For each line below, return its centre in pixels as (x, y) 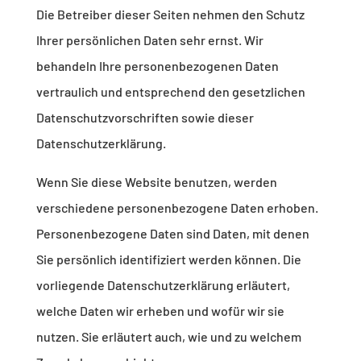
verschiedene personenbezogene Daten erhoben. (177, 208)
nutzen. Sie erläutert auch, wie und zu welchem (168, 337)
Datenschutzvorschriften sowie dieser (145, 118)
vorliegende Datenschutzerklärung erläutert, (163, 285)
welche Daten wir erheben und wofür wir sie (160, 311)
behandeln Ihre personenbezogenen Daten (157, 66)
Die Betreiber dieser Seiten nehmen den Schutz (170, 15)
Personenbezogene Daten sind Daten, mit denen (172, 234)
